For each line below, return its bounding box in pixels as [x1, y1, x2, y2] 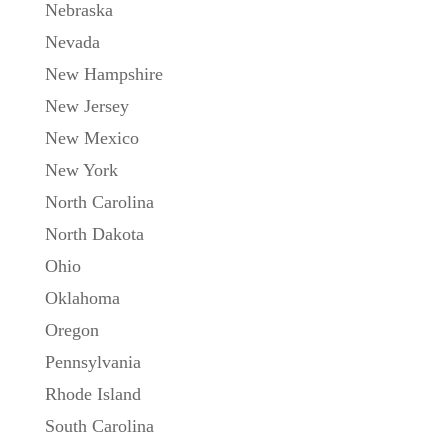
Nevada [44, 31, 100, 52]
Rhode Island [44, 383, 141, 404]
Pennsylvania [44, 351, 141, 372]
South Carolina [44, 415, 154, 436]
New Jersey [44, 95, 129, 116]
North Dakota [44, 223, 144, 244]
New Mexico [44, 127, 139, 148]
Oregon [44, 319, 99, 340]
